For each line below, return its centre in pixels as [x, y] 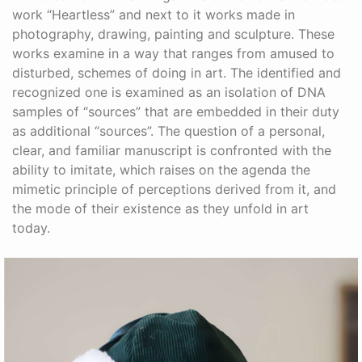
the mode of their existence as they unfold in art [160, 209]
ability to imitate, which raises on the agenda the [161, 170]
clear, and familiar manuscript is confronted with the [172, 151]
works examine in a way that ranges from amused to [173, 54]
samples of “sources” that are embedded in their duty [176, 112]
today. [31, 228]
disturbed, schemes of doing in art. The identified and [177, 73]
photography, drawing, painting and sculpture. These [173, 34]
